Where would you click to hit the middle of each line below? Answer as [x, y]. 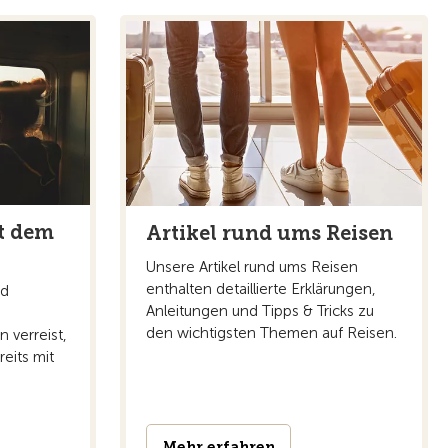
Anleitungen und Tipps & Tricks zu [260, 310]
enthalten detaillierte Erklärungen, [261, 288]
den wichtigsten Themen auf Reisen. [271, 332]
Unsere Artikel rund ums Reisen [252, 266]
